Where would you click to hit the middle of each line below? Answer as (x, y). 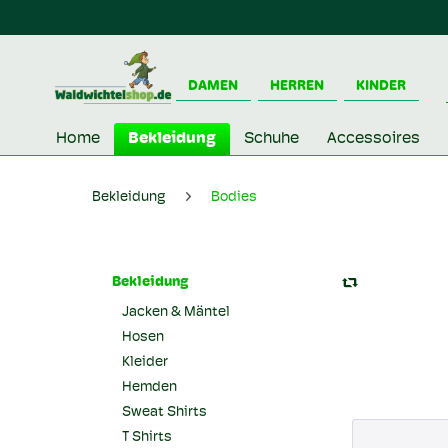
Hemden (149, 387)
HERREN (297, 86)
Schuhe (271, 139)
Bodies (234, 197)
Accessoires (373, 139)
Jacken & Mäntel (176, 312)
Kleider (145, 362)
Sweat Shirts (164, 412)
